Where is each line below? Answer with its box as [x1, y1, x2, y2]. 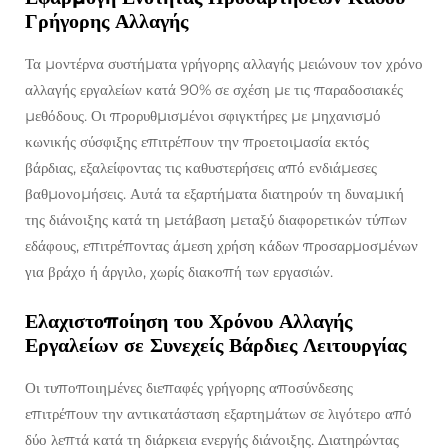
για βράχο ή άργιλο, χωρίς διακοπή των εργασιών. [25, 262, 333, 282]
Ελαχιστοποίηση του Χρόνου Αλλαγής [25, 309, 352, 334]
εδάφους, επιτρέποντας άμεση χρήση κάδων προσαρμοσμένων [25, 236, 418, 256]
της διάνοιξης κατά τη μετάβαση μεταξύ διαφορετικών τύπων [25, 210, 407, 230]
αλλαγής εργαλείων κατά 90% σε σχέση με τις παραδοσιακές [25, 80, 403, 100]
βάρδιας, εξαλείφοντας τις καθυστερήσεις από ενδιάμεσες [25, 158, 377, 178]
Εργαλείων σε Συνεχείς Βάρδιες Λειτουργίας [25, 333, 406, 358]
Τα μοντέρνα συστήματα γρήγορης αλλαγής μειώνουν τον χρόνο [25, 54, 423, 74]
